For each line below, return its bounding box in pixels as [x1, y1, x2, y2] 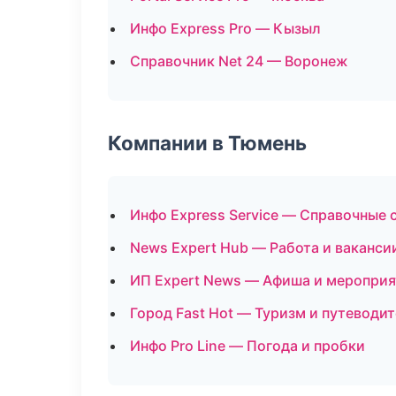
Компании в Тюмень [108, 131, 307, 155]
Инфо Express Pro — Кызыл [130, 19, 321, 37]
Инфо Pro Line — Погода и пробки [130, 337, 365, 354]
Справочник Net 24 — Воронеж [130, 52, 348, 70]
